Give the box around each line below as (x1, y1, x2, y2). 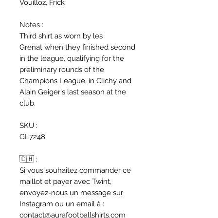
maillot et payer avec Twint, (19, 177, 111, 186)
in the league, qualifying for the (19, 54, 124, 63)
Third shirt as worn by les (19, 31, 103, 40)
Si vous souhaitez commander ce (19, 165, 131, 175)
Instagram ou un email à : (19, 199, 104, 208)
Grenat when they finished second (19, 42, 135, 52)
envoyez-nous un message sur (19, 188, 123, 197)
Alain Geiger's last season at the (19, 87, 126, 96)
